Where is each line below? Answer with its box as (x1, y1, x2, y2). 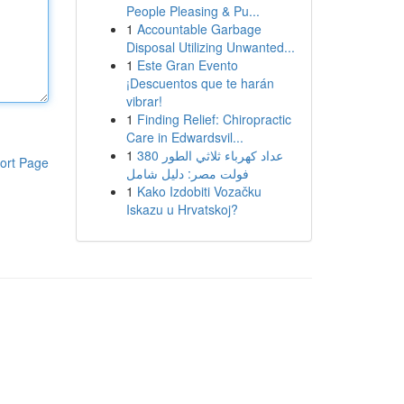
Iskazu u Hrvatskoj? (125, 200, 238, 218)
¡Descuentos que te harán (125, 74, 274, 92)
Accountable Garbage (136, 20, 262, 38)
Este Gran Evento (136, 56, 238, 74)
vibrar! (125, 92, 162, 110)
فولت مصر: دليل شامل (125, 164, 249, 182)
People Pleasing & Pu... (125, 2, 260, 20)
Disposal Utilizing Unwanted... (125, 38, 295, 56)
